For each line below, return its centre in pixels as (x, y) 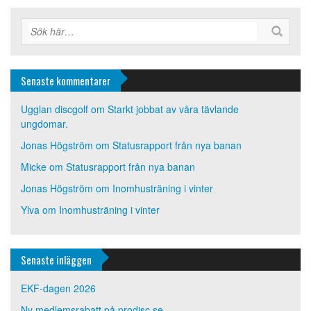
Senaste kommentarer (66, 80)
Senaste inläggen (56, 259)
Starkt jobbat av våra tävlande (173, 109)
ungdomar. (44, 123)
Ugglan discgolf (54, 109)
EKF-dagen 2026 (58, 288)
